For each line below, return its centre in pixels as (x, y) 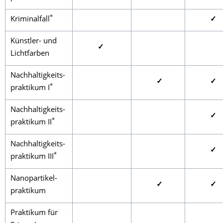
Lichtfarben (30, 54)
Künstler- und (34, 42)
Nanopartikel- (34, 179)
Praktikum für (34, 213)
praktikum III (32, 157)
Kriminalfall (30, 20)
